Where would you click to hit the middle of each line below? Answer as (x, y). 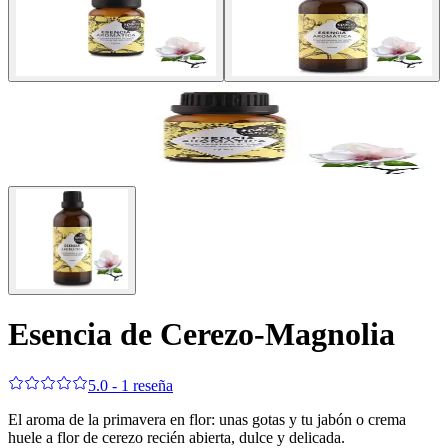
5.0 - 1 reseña (130, 385)
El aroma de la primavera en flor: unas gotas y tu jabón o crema (207, 419)
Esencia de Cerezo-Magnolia (201, 334)
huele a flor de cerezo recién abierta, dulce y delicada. (176, 437)
